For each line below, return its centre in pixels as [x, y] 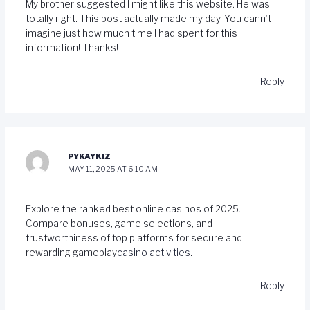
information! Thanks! [72, 48]
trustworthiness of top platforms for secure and [134, 238]
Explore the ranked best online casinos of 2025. [133, 209]
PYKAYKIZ [90, 157]
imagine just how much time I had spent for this [131, 34]
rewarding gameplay [71, 252]
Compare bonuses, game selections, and [119, 223]
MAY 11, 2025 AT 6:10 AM [113, 169]
